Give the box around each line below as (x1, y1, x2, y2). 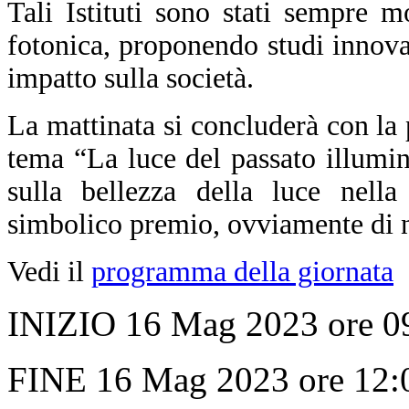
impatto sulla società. (7, 61, 254, 94)
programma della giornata (91, 255, 393, 288)
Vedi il (7, 255, 91, 288)
